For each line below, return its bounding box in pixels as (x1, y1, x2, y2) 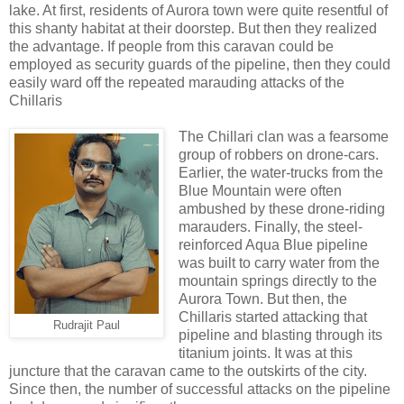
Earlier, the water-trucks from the (178, 164, 383, 180)
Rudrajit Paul (53, 318, 120, 332)
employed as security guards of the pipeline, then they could (9, 56, 390, 72)
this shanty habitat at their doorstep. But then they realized (9, 20, 377, 36)
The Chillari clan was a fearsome (178, 128, 389, 144)
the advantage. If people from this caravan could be (9, 38, 334, 54)
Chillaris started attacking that (178, 308, 367, 325)
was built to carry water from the (178, 254, 380, 271)
